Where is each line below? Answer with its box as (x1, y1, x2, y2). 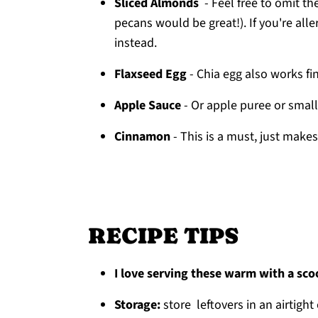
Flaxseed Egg (114, 65, 187, 83)
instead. (114, 34, 157, 52)
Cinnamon (114, 128, 170, 146)
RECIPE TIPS (88, 223, 239, 248)
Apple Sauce (114, 97, 181, 114)
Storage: (114, 296, 163, 314)
